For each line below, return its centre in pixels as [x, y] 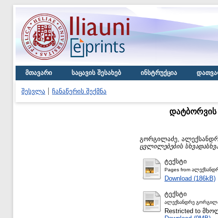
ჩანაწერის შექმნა [79, 91]
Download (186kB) [190, 178]
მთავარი [39, 73]
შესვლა [33, 91]
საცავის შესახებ [96, 73]
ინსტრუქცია [159, 73]
